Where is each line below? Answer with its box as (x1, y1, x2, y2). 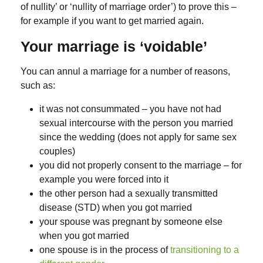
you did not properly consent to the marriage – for (39, 160, 242, 171)
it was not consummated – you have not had (39, 104, 221, 114)
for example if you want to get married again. (21, 16, 204, 26)
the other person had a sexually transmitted (39, 188, 218, 199)
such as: (21, 80, 55, 91)
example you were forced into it (39, 174, 168, 185)
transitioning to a (170, 245, 239, 255)
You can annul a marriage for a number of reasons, (21, 66, 230, 77)
